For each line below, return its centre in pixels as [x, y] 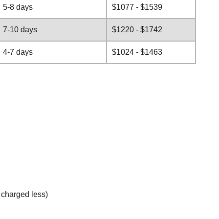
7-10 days [20, 30]
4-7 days [18, 52]
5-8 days [18, 7]
